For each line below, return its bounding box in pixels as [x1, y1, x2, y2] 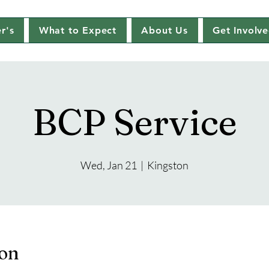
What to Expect [38, 25, 116, 36]
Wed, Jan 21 [80, 159, 137, 172]
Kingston [147, 159, 189, 172]
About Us [141, 25, 188, 36]
